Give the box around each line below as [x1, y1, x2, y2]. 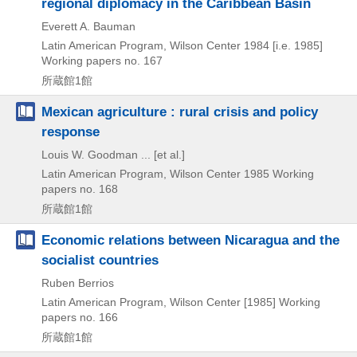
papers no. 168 [41, 182, 118, 195]
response [41, 123, 100, 139]
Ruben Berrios [41, 276, 114, 289]
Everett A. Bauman [41, 19, 135, 33]
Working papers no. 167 [41, 53, 163, 67]
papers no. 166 [41, 310, 118, 324]
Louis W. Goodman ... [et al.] [41, 147, 185, 161]
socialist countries [41, 251, 159, 268]
